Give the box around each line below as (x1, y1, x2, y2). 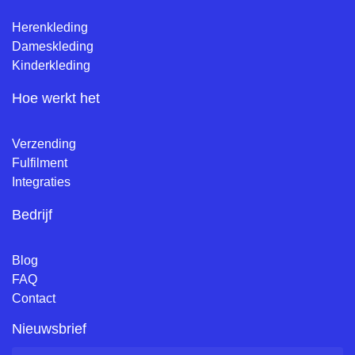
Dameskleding (12, 39, 94, 53)
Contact (12, 291, 55, 305)
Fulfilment (12, 155, 67, 170)
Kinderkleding (12, 58, 90, 72)
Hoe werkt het (12, 90, 100, 106)
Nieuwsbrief (12, 320, 86, 337)
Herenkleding (12, 20, 88, 34)
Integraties (12, 174, 71, 189)
